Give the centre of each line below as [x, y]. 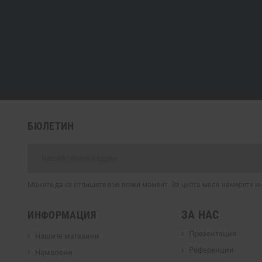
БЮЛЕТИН [51, 126]
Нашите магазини [68, 236]
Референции [211, 250]
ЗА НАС [200, 215]
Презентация [212, 233]
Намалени [54, 252]
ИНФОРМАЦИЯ [62, 215]
